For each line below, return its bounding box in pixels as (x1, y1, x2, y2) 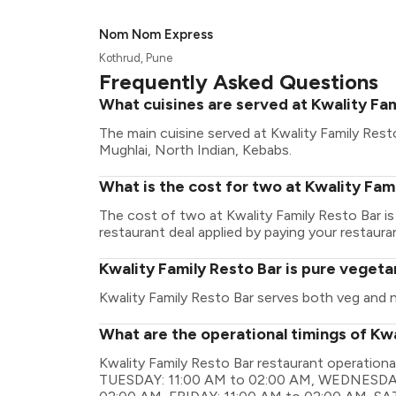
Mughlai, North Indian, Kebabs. (99, 141, 292, 158)
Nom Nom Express (99, 27, 213, 42)
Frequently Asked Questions (99, 69, 378, 95)
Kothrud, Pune (99, 51, 172, 65)
